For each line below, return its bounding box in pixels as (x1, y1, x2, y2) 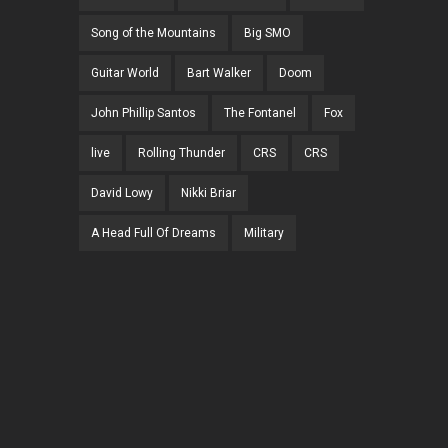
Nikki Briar (181, 186, 236, 201)
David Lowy (91, 186, 153, 201)
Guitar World (91, 66, 159, 81)
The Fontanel (224, 106, 296, 121)
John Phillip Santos (91, 106, 196, 121)
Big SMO (244, 26, 291, 41)
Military (244, 226, 284, 241)
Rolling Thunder (138, 146, 225, 161)
